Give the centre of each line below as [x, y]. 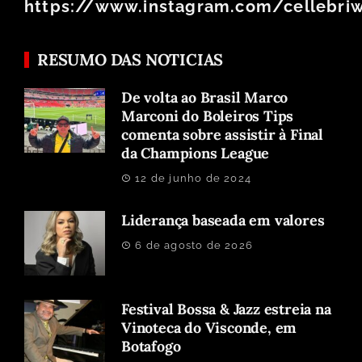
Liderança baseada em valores [223, 220]
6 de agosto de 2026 [194, 245]
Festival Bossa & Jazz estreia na [226, 309]
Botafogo [151, 346]
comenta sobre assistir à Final [223, 134]
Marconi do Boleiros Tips [208, 116]
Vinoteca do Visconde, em [209, 327]
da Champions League [196, 153]
